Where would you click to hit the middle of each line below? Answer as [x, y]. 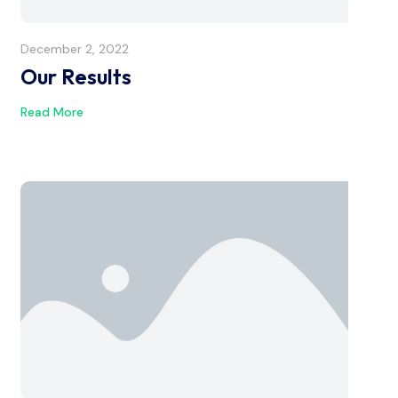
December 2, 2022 [75, 49]
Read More [52, 111]
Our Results [76, 76]
